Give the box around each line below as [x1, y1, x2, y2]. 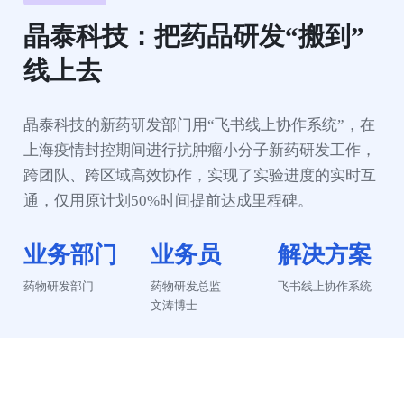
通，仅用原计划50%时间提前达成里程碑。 [23, 192, 314, 210]
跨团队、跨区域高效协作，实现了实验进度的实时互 [23, 167, 377, 185]
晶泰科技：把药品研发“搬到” [23, 21, 365, 50]
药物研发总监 [151, 279, 222, 293]
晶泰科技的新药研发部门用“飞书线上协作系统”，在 [23, 116, 376, 134]
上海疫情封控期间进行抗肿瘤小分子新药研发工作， [23, 142, 377, 160]
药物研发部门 [23, 279, 95, 293]
